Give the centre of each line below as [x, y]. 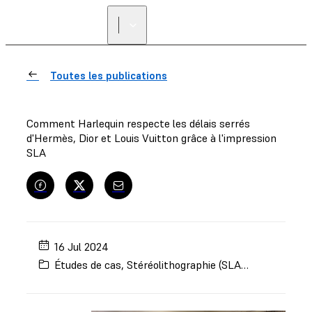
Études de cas [88, 265]
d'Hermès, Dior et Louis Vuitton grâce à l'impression [151, 138]
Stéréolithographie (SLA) [184, 265]
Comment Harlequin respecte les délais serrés [138, 123]
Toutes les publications [109, 76]
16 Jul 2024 [82, 246]
